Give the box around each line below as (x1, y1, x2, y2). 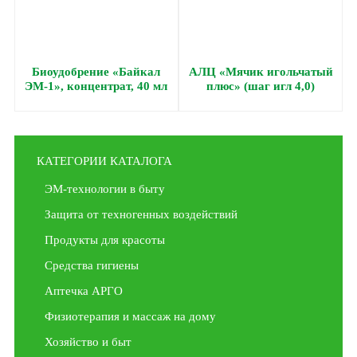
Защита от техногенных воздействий (44, 208, 237, 221)
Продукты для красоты (44, 233, 165, 246)
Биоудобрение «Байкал (32, 65, 161, 78)
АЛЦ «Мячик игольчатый (188, 65, 333, 78)
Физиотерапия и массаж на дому (44, 310, 216, 323)
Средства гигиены (44, 259, 139, 272)
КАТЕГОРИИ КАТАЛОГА (36, 155, 172, 167)
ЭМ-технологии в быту (44, 182, 165, 195)
